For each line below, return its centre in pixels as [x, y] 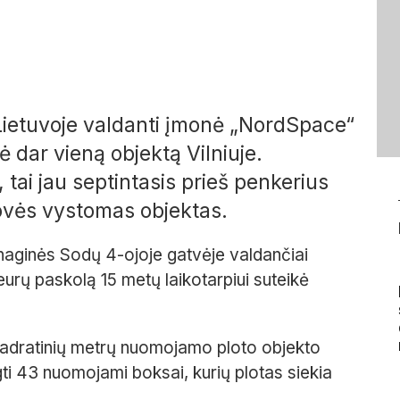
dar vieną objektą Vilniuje [133, 154]
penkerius [281, 183]
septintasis [124, 183]
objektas [181, 211]
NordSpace [292, 125]
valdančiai [269, 255]
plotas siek [277, 373]
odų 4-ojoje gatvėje [150, 255]
